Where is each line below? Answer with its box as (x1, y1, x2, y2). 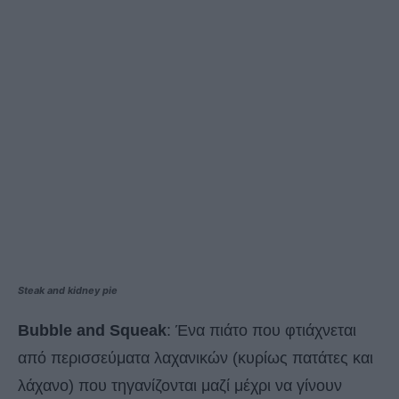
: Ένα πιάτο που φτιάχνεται (167, 322, 356, 340)
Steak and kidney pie (18, 284, 118, 297)
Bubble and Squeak (18, 322, 167, 340)
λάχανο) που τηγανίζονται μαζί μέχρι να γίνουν (18, 377, 342, 395)
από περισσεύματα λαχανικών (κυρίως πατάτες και (18, 349, 373, 368)
